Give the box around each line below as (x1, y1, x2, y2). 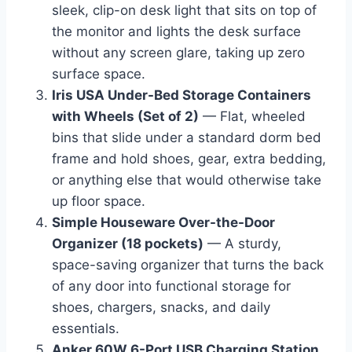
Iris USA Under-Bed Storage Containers (52, 86, 311, 103)
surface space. (52, 65, 145, 82)
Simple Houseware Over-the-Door (52, 214, 275, 230)
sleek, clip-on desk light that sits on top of (52, 2, 317, 18)
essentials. (52, 320, 119, 336)
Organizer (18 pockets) (52, 235, 203, 251)
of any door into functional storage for (52, 277, 291, 294)
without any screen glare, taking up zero (52, 44, 305, 60)
